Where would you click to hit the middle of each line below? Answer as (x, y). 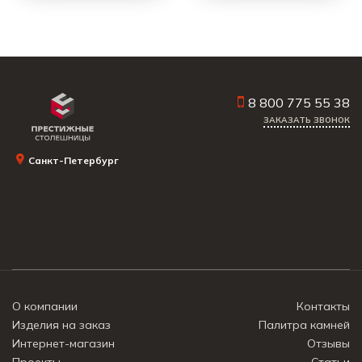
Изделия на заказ (61, 325)
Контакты (323, 306)
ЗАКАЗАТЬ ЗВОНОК (307, 120)
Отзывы (328, 343)
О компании (45, 306)
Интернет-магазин (63, 343)
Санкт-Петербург (74, 160)
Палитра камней (304, 325)
